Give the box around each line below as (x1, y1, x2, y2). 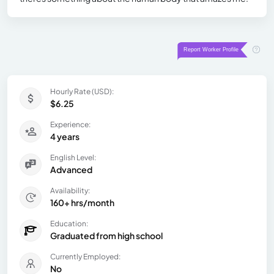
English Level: (50, 152, 96, 162)
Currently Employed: (50, 251, 120, 261)
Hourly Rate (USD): (50, 86, 114, 96)
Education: (50, 218, 88, 228)
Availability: (50, 185, 90, 195)
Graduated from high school (50, 229, 163, 241)
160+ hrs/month (50, 196, 114, 208)
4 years (50, 130, 80, 142)
